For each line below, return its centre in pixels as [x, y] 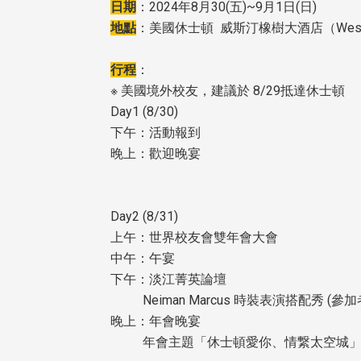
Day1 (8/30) [144, 112]
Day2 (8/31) [144, 217]
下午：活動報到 [156, 133]
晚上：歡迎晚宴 [156, 154]
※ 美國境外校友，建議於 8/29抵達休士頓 [228, 91]
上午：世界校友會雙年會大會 [194, 238]
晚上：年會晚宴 [156, 322]
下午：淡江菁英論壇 [168, 280]
